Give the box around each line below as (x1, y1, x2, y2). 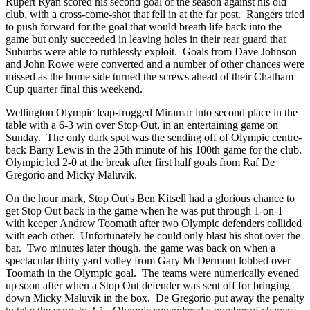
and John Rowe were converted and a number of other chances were (6, 57, 304, 70)
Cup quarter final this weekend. (6, 82, 143, 95)
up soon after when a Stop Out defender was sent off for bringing (6, 279, 290, 291)
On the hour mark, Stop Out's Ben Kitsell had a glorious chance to (6, 192, 295, 204)
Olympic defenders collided (181, 217, 302, 229)
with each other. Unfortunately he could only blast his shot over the (6, 229, 300, 241)
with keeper (6, 217, 60, 229)
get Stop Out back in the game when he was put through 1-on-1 (6, 204, 283, 217)
